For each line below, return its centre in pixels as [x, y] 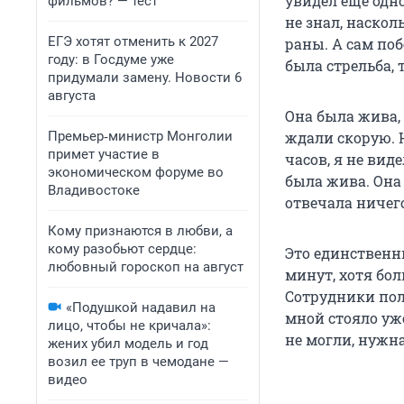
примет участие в [104, 154]
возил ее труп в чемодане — [138, 362]
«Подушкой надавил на [141, 308]
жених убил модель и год [128, 344]
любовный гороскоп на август [146, 267]
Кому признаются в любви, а [140, 231]
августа [72, 96]
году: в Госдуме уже [111, 60]
